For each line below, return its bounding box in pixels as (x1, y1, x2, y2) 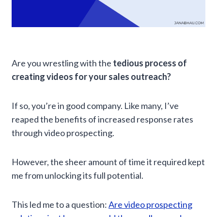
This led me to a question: (12, 199, 108, 210)
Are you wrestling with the (12, 58, 113, 69)
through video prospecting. (12, 127, 114, 139)
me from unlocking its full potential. (12, 170, 143, 181)
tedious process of (113, 58, 187, 69)
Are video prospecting (108, 199, 192, 210)
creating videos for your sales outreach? (12, 71, 171, 82)
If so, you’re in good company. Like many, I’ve (12, 100, 179, 111)
